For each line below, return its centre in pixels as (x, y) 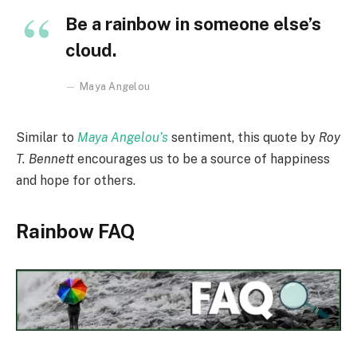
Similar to (47, 138)
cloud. (91, 51)
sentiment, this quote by (243, 138)
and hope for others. (76, 181)
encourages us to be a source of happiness (202, 159)
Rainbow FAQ (75, 231)
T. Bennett (45, 159)
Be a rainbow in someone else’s (193, 24)
